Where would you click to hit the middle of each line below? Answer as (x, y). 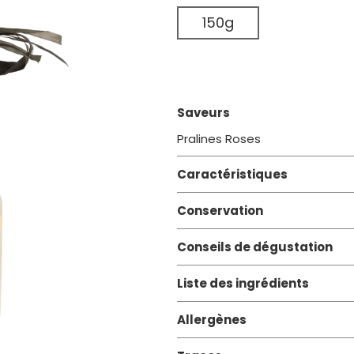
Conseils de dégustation (255, 247)
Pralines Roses (219, 139)
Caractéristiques (232, 175)
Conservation (220, 211)
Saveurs (203, 113)
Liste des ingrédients (243, 284)
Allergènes (212, 320)
